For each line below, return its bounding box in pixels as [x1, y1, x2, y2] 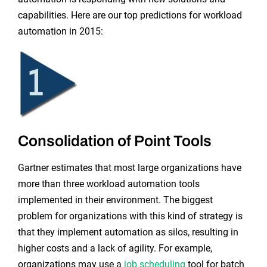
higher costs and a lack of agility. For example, [17, 243, 212, 254]
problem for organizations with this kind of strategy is [17, 210, 243, 222]
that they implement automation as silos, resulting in [17, 226, 238, 238]
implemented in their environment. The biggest [17, 194, 213, 206]
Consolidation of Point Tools [17, 133, 212, 150]
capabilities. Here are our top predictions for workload [17, 10, 242, 21]
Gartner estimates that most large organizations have [17, 162, 241, 174]
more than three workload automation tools [17, 178, 200, 190]
